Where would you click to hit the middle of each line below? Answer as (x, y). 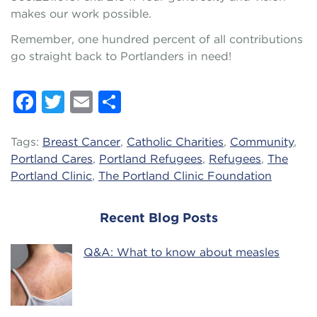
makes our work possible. (83, 14)
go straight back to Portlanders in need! (121, 56)
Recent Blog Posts (158, 218)
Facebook (92, 119)
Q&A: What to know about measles (181, 252)
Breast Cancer (81, 142)
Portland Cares (52, 159)
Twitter (105, 119)
